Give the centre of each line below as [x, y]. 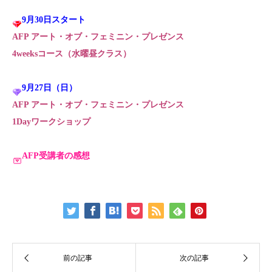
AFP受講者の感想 [56, 156]
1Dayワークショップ [51, 122]
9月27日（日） [49, 88]
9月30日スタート [54, 20]
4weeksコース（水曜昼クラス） [72, 54]
